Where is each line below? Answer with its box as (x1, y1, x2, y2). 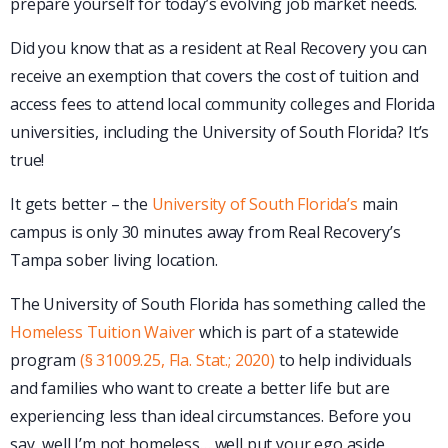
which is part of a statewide (195, 321, 399, 344)
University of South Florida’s (151, 193, 359, 216)
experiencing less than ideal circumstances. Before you (10, 405, 411, 428)
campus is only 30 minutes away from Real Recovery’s (10, 221, 401, 244)
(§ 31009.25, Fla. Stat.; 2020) (79, 349, 275, 372)
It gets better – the (10, 193, 152, 216)
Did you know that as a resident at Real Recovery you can (10, 37, 428, 60)
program (10, 349, 80, 372)
